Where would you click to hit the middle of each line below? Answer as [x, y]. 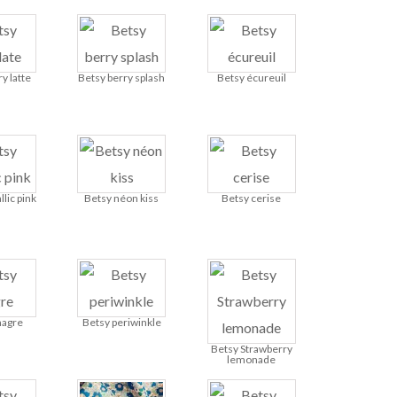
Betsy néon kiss [122, 198]
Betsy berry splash [122, 78]
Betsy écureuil [251, 78]
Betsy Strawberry [251, 349]
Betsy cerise [252, 198]
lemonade [252, 360]
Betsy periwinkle [121, 323]
